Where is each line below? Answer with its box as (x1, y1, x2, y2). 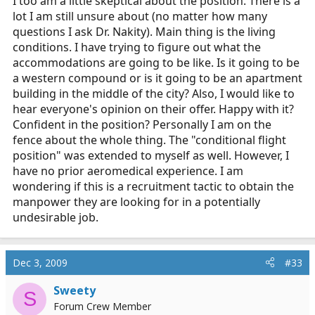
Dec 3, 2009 (13, 255, 67, 269)
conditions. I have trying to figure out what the (13, 39, 261, 55)
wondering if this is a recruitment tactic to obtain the (13, 178, 294, 194)
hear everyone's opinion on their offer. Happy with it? (13, 101, 294, 117)
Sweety (53, 282, 96, 298)
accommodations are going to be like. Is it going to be (13, 54, 300, 70)
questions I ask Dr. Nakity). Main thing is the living (13, 23, 276, 39)
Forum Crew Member (53, 299, 151, 313)
